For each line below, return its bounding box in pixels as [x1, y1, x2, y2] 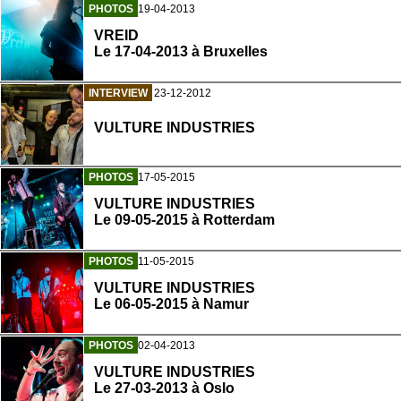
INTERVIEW [89, 87, 148, 100]
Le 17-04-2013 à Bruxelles [94, 44, 268, 60]
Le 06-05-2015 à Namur [94, 296, 249, 312]
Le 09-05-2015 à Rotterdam [94, 212, 275, 228]
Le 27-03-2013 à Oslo [94, 380, 235, 397]
